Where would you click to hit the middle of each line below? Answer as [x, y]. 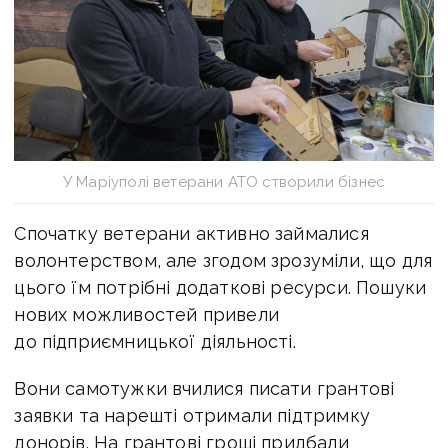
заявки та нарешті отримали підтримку [192, 416]
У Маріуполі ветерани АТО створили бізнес [224, 182]
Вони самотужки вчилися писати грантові [204, 389]
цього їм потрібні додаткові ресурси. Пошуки [220, 288]
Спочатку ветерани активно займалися [191, 234]
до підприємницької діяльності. [155, 342]
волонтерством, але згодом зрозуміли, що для [223, 261]
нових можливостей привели [146, 315]
